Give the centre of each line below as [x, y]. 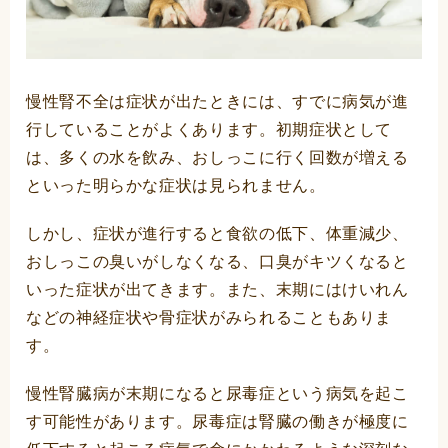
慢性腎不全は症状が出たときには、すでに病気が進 [217, 102]
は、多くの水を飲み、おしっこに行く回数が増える [217, 158]
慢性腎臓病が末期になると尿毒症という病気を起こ [217, 394]
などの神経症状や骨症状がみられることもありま [209, 318]
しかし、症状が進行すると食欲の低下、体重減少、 [217, 234]
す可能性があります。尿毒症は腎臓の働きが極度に [217, 422]
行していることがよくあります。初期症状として [209, 130]
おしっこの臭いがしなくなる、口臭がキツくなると [217, 262]
